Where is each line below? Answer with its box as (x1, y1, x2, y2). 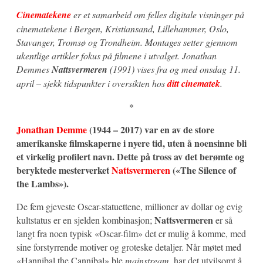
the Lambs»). (16, 177, 69, 191)
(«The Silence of (170, 163, 236, 177)
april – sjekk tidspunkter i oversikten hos (16, 77, 167, 90)
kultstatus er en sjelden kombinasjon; (16, 214, 154, 227)
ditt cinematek (167, 77, 220, 90)
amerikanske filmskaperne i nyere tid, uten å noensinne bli (16, 136, 247, 150)
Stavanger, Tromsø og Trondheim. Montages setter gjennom (16, 36, 238, 49)
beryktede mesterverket (16, 163, 112, 177)
